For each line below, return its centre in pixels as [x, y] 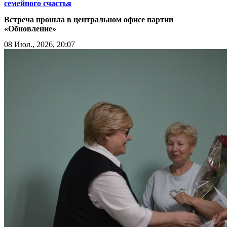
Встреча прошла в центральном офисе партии [89, 19]
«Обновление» [30, 28]
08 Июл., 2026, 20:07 [40, 44]
